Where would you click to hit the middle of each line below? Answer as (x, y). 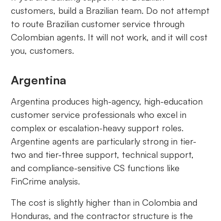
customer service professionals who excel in (99, 115)
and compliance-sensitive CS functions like (95, 168)
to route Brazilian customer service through (98, 24)
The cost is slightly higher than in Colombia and (104, 203)
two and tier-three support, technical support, (103, 155)
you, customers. (43, 51)
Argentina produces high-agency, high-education (107, 101)
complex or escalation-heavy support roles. (97, 128)
